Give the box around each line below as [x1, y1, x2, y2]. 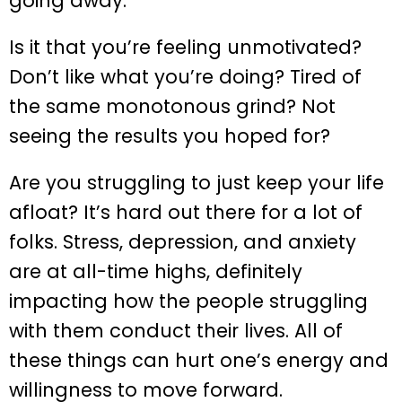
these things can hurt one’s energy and [9, 346, 389, 373]
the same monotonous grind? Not [9, 92, 336, 119]
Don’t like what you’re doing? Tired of [9, 63, 362, 90]
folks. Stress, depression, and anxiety [9, 228, 356, 255]
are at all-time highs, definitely [9, 258, 302, 284]
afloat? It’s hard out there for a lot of [9, 198, 363, 225]
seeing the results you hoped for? [9, 122, 330, 149]
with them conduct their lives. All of [9, 317, 343, 344]
